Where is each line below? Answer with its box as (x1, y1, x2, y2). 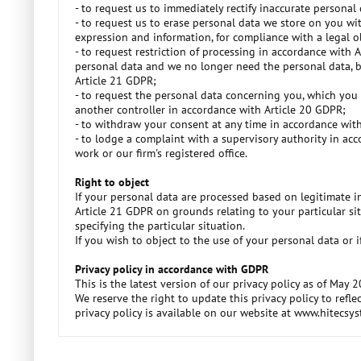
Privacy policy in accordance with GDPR (75, 262, 268, 276)
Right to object (75, 175, 149, 189)
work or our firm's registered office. (75, 146, 247, 160)
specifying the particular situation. (75, 218, 245, 233)
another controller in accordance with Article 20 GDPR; (75, 102, 346, 117)
